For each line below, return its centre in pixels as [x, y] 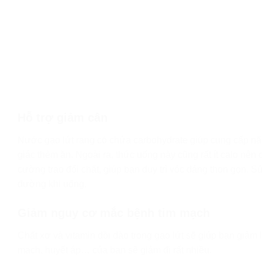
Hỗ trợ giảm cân [63, 118]
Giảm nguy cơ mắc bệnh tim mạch [114, 213]
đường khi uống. [52, 184]
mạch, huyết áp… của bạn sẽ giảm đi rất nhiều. [115, 250]
